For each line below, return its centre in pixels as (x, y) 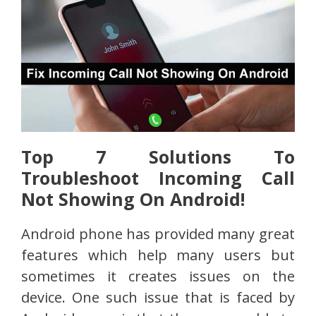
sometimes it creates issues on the (158, 276)
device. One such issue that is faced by (158, 298)
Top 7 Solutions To (158, 157)
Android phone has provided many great (158, 234)
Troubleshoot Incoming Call (158, 178)
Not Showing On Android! (133, 199)
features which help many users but (158, 255)
